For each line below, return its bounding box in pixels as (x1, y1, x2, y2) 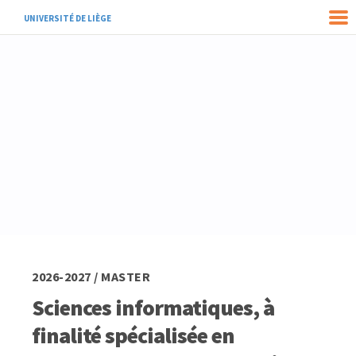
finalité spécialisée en (32, 321, 234, 350)
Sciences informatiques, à (32, 293, 274, 322)
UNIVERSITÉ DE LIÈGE (24, 13, 111, 24)
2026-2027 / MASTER (32, 269, 150, 284)
